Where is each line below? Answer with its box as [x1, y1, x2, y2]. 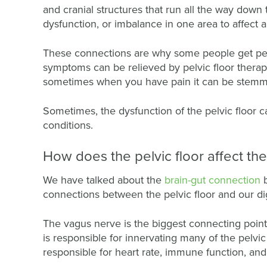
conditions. [43, 117, 96, 132]
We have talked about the [43, 172, 164, 187]
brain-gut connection [164, 172, 263, 187]
